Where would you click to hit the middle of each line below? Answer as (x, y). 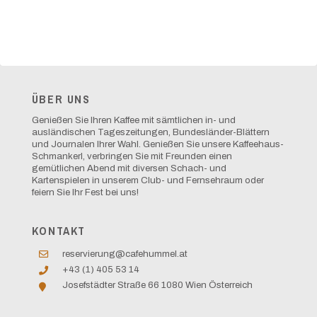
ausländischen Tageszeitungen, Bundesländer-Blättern (150, 132)
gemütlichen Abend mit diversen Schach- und (129, 168)
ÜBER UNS (61, 99)
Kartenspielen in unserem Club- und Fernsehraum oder (148, 180)
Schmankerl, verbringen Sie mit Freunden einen (132, 156)
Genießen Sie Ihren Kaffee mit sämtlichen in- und (133, 120)
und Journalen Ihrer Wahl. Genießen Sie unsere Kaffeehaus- (157, 144)
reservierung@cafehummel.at (125, 253)
